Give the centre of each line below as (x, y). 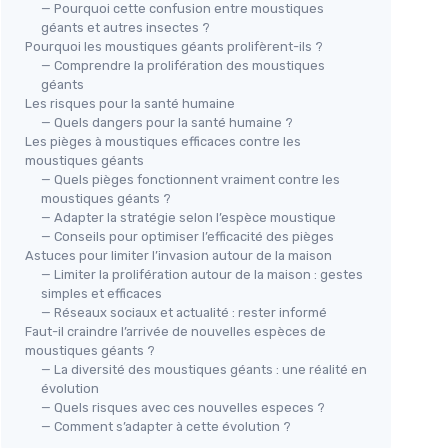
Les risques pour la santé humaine (130, 103)
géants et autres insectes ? (125, 27)
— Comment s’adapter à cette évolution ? (166, 426)
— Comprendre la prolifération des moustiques (183, 65)
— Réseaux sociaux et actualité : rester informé (184, 312)
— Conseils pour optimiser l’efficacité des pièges (187, 236)
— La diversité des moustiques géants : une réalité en (204, 369)
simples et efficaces (101, 293)
